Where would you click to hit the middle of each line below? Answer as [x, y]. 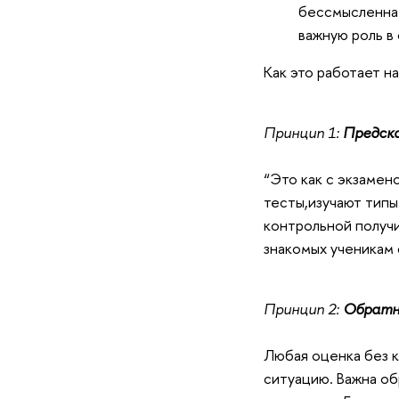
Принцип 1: [303, 132]
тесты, [285, 202]
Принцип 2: [303, 309]
